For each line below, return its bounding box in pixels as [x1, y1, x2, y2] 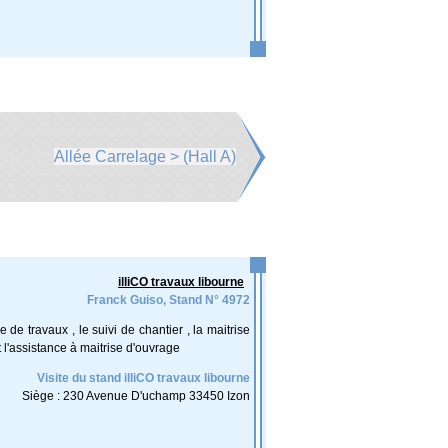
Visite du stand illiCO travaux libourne [37, 371, 250, 385]
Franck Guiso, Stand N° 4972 [87, 293, 250, 307]
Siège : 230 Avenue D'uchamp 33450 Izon [22, 389, 250, 403]
